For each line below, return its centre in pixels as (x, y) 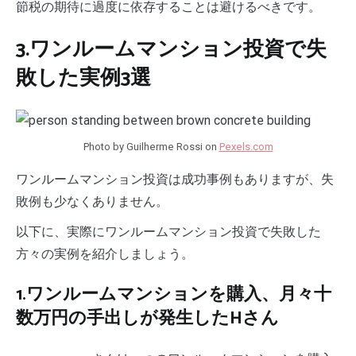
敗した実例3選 (83, 78)
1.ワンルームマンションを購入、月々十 (174, 294)
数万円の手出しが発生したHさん (147, 318)
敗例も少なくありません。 (92, 201)
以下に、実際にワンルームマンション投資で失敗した (168, 231)
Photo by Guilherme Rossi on (151, 146)
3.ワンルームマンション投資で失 (171, 49)
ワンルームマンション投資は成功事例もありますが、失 (175, 179)
